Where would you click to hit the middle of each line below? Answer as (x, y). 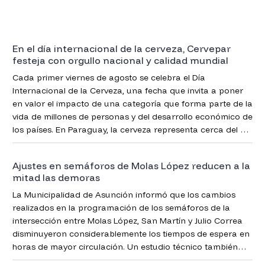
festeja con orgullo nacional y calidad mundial (120, 60)
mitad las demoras (56, 178)
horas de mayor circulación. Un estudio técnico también (125, 247)
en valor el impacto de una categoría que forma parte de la (132, 103)
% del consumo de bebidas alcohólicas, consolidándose (124, 142)
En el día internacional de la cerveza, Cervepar (121, 48)
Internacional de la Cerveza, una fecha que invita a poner (127, 90)
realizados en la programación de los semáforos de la (121, 208)
